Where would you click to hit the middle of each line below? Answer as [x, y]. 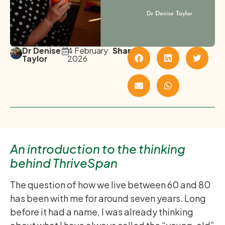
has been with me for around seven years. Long [108, 198]
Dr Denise [41, 50]
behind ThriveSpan [64, 163]
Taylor [35, 59]
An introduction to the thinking [98, 149]
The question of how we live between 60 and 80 [110, 185]
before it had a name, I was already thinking [102, 212]
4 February [87, 50]
